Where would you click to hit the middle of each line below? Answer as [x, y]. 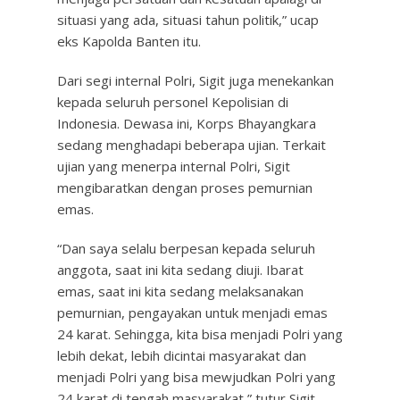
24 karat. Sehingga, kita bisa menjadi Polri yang [200, 334]
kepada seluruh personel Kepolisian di [173, 102]
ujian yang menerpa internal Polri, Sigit [174, 166]
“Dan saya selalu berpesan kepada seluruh [186, 248]
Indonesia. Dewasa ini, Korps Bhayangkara [187, 123]
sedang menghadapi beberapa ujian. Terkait [192, 145]
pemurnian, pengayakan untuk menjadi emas [192, 312]
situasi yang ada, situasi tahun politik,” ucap [188, 20]
